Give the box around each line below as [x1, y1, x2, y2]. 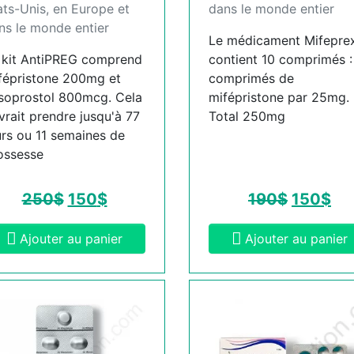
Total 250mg [209, 107, 285, 124]
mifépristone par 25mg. [209, 88, 349, 105]
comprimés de [209, 70, 294, 86]
